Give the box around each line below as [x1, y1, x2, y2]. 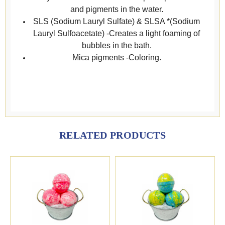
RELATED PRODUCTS [59, 130, 166, 141]
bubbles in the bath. [81, 41, 152, 50]
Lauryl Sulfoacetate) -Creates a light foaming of [33, 29, 200, 38]
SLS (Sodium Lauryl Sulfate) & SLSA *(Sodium [33, 17, 200, 26]
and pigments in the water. [70, 5, 163, 14]
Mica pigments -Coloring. [72, 53, 161, 62]
